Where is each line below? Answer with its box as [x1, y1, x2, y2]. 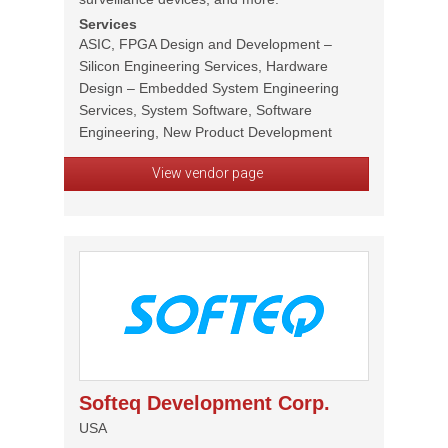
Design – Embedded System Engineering [79, 80, 339, 96]
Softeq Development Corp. [79, 392, 330, 414]
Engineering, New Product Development [79, 124, 332, 140]
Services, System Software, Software [79, 102, 312, 118]
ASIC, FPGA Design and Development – [79, 36, 332, 52]
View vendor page [151, 165, 263, 181]
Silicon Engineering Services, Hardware [79, 58, 328, 74]
